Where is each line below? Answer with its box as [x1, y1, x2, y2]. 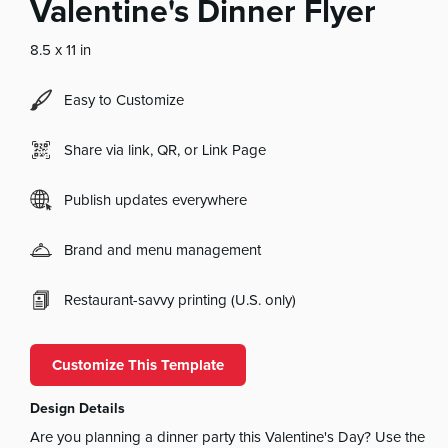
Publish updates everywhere [64, 192, 248, 208]
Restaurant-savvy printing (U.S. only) [64, 292, 297, 308]
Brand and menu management [64, 242, 262, 258]
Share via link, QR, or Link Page [64, 142, 267, 158]
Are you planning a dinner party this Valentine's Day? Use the [30, 429, 426, 445]
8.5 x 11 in [30, 42, 92, 58]
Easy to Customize [64, 92, 185, 108]
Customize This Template [52, 356, 225, 375]
